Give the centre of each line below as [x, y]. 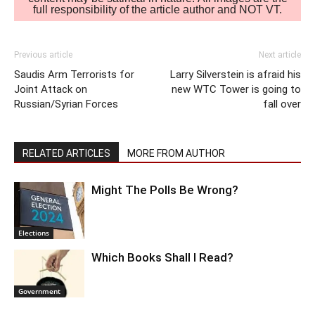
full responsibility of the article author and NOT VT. [157, 10]
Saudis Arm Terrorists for [74, 74]
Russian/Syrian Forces [66, 104]
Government [39, 291]
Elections [34, 232]
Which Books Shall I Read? [162, 257]
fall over [282, 104]
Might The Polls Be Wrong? [165, 189]
